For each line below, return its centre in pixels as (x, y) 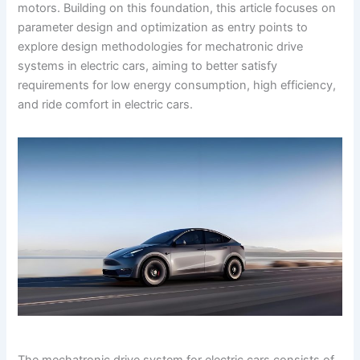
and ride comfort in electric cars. (106, 104)
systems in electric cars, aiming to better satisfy (148, 65)
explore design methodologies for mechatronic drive (161, 46)
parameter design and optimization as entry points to (163, 27)
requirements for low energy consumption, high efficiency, (177, 85)
